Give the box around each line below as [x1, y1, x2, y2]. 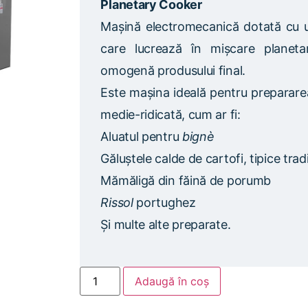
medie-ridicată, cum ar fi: [100, 107, 241, 122]
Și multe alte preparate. [100, 217, 231, 232]
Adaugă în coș [134, 274, 209, 288]
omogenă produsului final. [100, 63, 245, 78]
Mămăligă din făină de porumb [100, 173, 272, 188]
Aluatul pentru [100, 129, 182, 144]
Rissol [100, 195, 133, 210]
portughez [133, 195, 196, 210]
